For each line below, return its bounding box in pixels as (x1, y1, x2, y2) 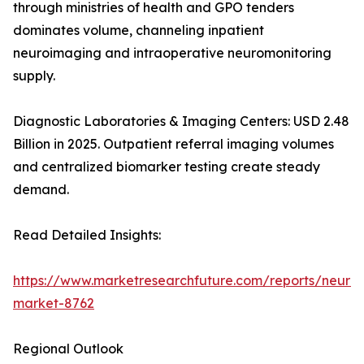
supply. (13, 67, 55, 84)
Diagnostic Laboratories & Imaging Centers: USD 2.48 (13, 113, 349, 130)
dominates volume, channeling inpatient (13, 22, 264, 39)
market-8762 (13, 295, 94, 312)
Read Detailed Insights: (13, 227, 161, 244)
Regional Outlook (13, 340, 123, 357)
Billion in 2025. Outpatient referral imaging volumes (13, 136, 334, 153)
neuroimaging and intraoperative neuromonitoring (13, 45, 331, 62)
